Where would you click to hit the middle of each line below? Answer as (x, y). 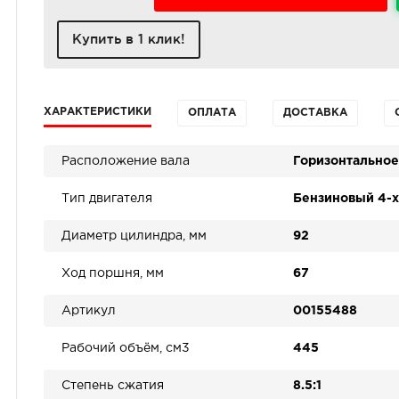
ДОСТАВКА (315, 113)
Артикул (89, 311)
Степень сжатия (113, 386)
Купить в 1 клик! (129, 39)
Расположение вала (126, 161)
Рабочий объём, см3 (126, 348)
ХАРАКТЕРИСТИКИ (98, 112)
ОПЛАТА (212, 113)
